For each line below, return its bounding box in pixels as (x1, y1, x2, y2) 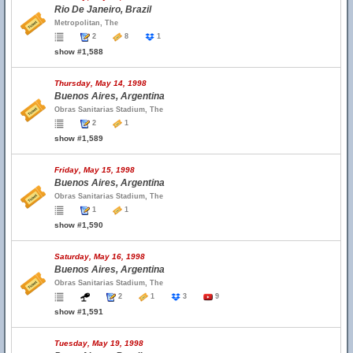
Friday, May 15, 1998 (54, 165, 135, 174)
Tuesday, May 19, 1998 (54, 339, 143, 347)
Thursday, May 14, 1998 (54, 79, 147, 87)
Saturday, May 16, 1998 (54, 252, 145, 261)
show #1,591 (54, 307, 103, 316)
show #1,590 (54, 221, 103, 229)
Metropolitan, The (54, 19, 118, 27)
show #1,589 (54, 134, 103, 143)
